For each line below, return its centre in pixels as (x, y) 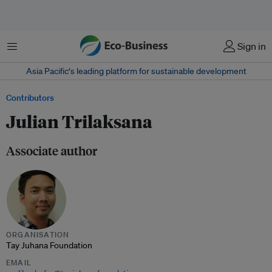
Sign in (252, 46)
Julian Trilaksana (79, 121)
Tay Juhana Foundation (49, 245)
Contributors (30, 98)
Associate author (52, 150)
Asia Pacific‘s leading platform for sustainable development (136, 71)
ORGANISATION (38, 235)
